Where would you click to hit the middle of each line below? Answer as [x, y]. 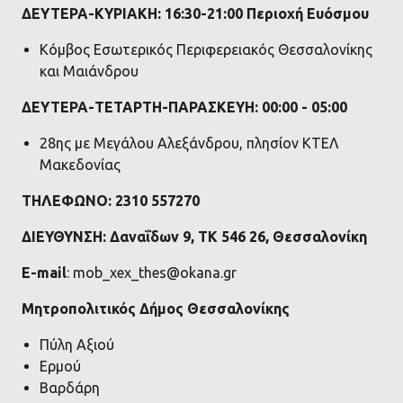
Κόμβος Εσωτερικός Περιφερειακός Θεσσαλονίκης [206, 49]
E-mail [44, 273]
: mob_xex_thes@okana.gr [153, 273]
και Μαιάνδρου [89, 71]
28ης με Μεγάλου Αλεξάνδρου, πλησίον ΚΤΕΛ [188, 143]
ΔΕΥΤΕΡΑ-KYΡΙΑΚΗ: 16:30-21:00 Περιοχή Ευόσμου [195, 13]
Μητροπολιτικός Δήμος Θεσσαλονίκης [155, 309]
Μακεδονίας [80, 165]
